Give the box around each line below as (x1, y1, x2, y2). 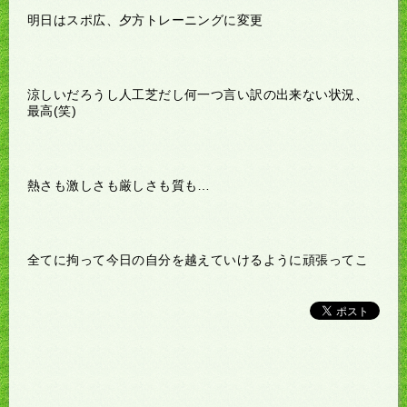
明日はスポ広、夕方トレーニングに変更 (27, 12, 263, 27)
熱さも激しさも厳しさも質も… (27, 177, 211, 193)
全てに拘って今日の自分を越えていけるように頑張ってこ (27, 252, 368, 267)
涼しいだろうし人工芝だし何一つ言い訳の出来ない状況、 (27, 86, 368, 102)
